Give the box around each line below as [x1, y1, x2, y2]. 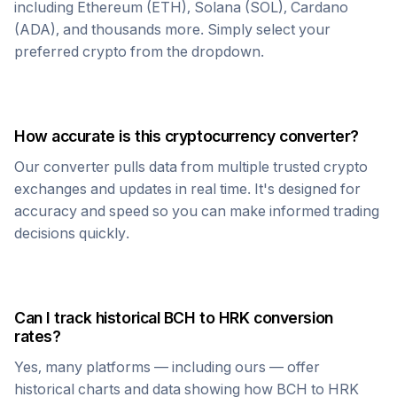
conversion [249, 308, 333, 327]
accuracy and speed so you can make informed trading [14, 202, 379, 220]
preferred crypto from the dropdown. [14, 43, 264, 60]
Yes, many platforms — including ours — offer [14, 358, 320, 376]
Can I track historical [14, 308, 164, 327]
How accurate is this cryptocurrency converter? [14, 127, 359, 145]
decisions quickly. [14, 224, 129, 242]
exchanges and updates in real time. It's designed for [14, 180, 361, 198]
